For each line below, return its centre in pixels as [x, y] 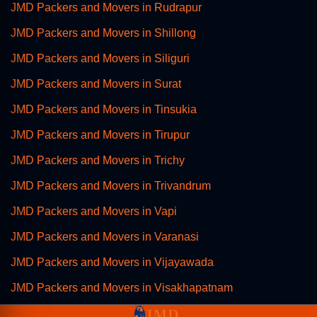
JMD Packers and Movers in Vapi [94, 211]
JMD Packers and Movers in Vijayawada [112, 262]
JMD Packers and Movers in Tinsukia [104, 109]
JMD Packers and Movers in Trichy [98, 160]
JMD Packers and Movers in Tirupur [100, 134]
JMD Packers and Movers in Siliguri [100, 58]
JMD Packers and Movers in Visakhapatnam [122, 287]
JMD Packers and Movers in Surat [96, 83]
